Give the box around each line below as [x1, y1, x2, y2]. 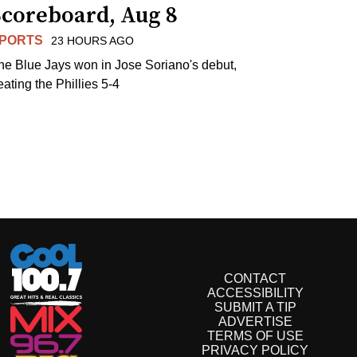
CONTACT [224, 272, 286, 286]
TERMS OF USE [206, 329, 304, 343]
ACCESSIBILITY [206, 286, 304, 300]
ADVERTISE [218, 315, 292, 329]
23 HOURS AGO [51, 33, 135, 47]
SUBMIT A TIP [214, 300, 296, 315]
